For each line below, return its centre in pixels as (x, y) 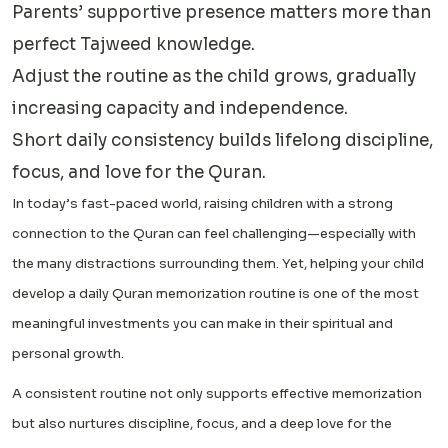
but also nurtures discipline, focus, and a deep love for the (202, 423)
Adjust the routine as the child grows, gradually (214, 76)
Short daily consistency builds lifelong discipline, (222, 140)
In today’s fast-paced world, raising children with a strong (202, 203)
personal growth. (68, 353)
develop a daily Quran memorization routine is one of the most (215, 293)
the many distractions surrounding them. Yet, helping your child (218, 263)
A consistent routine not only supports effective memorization (217, 393)
